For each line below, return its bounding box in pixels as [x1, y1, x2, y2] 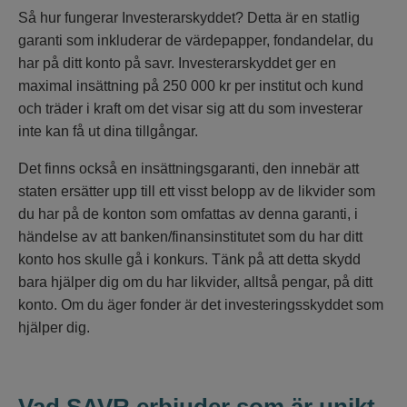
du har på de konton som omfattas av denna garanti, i [18, 206, 358, 223]
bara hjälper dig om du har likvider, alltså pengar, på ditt [18, 274, 372, 291]
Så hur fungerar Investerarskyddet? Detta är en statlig [18, 10, 360, 26]
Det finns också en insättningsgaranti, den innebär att [18, 161, 359, 177]
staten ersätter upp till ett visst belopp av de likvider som [18, 184, 375, 200]
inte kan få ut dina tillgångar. [18, 124, 198, 140]
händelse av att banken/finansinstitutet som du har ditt [18, 229, 362, 245]
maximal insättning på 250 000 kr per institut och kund [18, 78, 363, 94]
